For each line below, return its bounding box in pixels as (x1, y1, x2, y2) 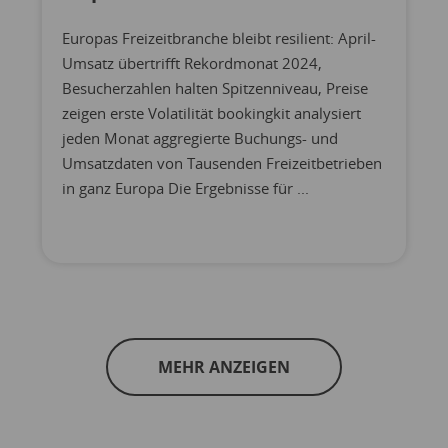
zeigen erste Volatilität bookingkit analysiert (61, 102, 361, 123)
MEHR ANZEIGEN (158, 355, 290, 378)
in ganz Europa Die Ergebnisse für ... (61, 177, 309, 198)
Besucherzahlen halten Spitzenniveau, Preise (61, 77, 368, 98)
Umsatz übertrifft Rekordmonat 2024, (61, 52, 322, 73)
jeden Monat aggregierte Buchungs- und (61, 127, 338, 148)
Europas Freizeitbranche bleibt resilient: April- (61, 27, 376, 48)
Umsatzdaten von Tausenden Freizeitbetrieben (61, 152, 382, 173)
